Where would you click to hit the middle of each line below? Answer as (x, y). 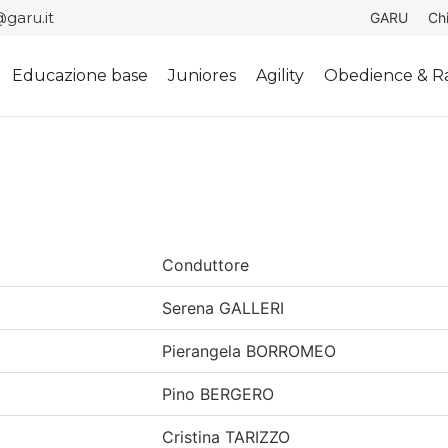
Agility (280, 75)
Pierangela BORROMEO (249, 350)
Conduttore (205, 264)
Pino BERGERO (218, 393)
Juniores (202, 75)
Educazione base (80, 75)
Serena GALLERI (223, 307)
